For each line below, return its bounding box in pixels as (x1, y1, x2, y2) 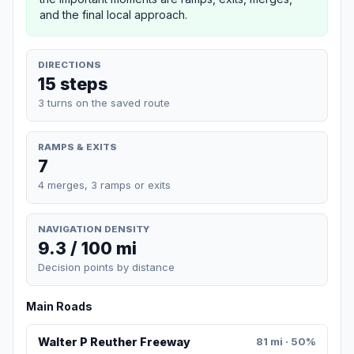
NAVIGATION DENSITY (38, 223, 149, 235)
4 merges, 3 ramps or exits (38, 178, 171, 191)
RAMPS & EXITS (38, 141, 117, 153)
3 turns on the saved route (38, 96, 170, 109)
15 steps (38, 73, 107, 94)
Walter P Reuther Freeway (37, 335, 190, 349)
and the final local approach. (40, 7, 187, 21)
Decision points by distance (38, 261, 175, 274)
